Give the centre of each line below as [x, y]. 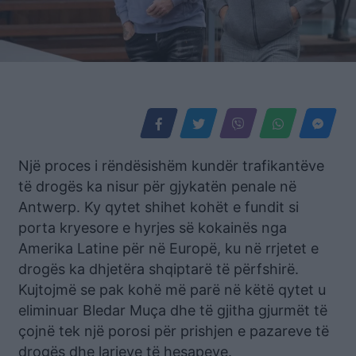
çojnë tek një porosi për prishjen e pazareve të [174, 331]
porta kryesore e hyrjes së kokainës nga [153, 227]
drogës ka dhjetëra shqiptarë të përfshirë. [159, 269]
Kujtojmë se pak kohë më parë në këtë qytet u [172, 289]
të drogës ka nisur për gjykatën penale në [157, 186]
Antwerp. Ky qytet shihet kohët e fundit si [159, 207]
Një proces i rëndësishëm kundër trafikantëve [171, 165]
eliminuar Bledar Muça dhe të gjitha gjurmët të [173, 310]
